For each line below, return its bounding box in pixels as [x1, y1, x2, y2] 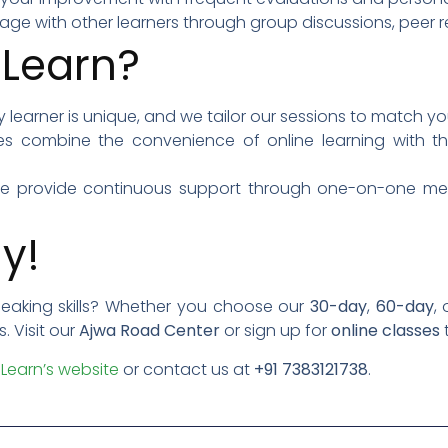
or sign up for [220, 318, 331, 342]
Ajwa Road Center [79, 318, 220, 342]
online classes [331, 318, 440, 342]
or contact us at [119, 357, 254, 381]
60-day [375, 294, 434, 318]
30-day [309, 294, 367, 318]
